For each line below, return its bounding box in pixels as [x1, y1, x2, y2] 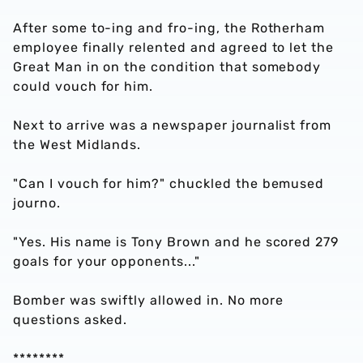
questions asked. [13, 312, 128, 327]
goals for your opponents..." [13, 254, 200, 269]
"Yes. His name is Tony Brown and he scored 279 [13, 234, 340, 250]
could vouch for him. [13, 79, 154, 94]
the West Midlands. [13, 137, 142, 152]
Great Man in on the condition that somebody [13, 59, 322, 75]
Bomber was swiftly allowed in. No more [13, 293, 284, 308]
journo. [13, 195, 65, 211]
